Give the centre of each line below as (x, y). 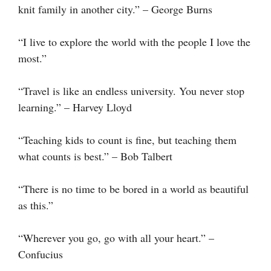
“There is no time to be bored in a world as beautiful (133, 188)
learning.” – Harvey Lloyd (75, 107)
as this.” (36, 205)
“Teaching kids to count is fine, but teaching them (127, 139)
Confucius (41, 254)
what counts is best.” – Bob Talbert (95, 156)
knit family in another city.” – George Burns (115, 9)
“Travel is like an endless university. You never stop (131, 90)
